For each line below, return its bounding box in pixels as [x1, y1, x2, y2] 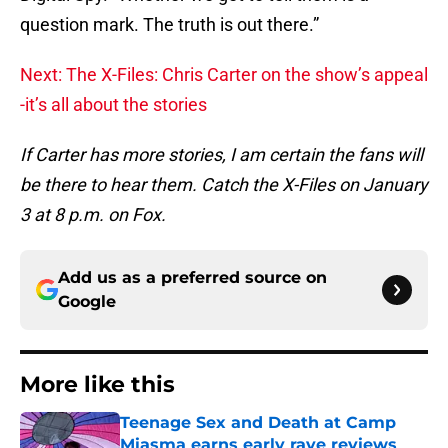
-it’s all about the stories [20, 94, 207, 116]
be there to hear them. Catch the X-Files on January [20, 174, 428, 196]
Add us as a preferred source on [58, 268, 327, 288]
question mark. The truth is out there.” [20, 14, 319, 36]
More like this [20, 371, 175, 399]
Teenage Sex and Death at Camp [120, 413, 396, 433]
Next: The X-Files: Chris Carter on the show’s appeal [20, 64, 428, 86]
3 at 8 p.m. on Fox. [20, 204, 166, 226]
